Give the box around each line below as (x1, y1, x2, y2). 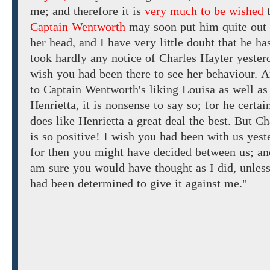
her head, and (30, 36, 96, 49)
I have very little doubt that (100, 36, 237, 49)
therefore (70, 4, 122, 18)
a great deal (128, 114, 186, 128)
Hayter (200, 51, 233, 65)
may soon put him (129, 20, 219, 34)
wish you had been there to (30, 67, 164, 81)
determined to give (78, 177, 171, 190)
